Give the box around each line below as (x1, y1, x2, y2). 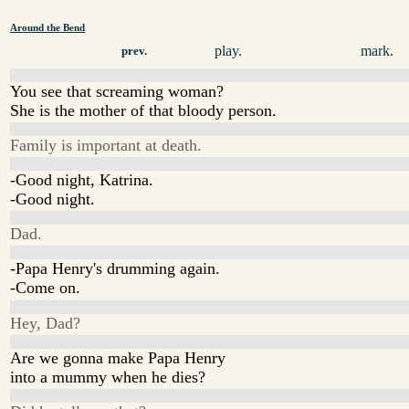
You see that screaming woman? (10, 81, 225, 100)
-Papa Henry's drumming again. (10, 259, 221, 278)
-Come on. (10, 278, 81, 298)
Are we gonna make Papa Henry (10, 348, 226, 367)
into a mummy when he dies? (10, 367, 206, 386)
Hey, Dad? (10, 313, 81, 332)
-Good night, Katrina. (10, 170, 154, 189)
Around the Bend (10, 22, 86, 33)
